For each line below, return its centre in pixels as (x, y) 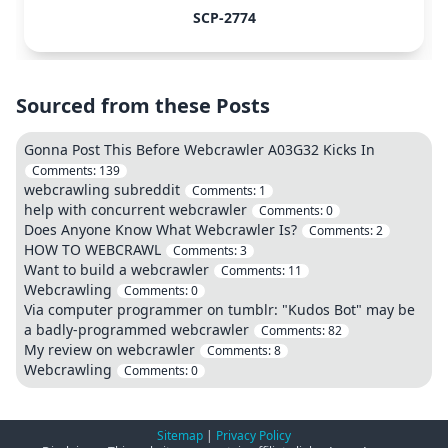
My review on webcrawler (109, 349)
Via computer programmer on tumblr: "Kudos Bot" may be (219, 309)
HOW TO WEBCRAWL (92, 249)
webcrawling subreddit (102, 189)
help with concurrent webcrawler (135, 209)
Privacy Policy (253, 435)
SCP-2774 (224, 17)
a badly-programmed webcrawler (136, 329)
